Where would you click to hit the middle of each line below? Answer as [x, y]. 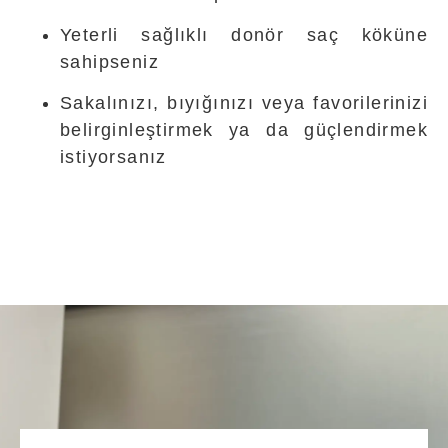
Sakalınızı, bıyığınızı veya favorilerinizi [244, 102]
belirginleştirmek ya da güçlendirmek [244, 129]
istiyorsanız [113, 156]
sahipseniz [110, 61]
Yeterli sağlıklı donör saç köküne [244, 34]
